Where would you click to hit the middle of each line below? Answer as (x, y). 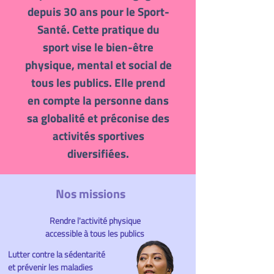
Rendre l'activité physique (95, 220)
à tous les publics (114, 233)
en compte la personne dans (98, 100)
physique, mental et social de (98, 65)
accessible (65, 233)
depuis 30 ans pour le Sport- (98, 11)
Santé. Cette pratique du (98, 29)
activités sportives (98, 135)
